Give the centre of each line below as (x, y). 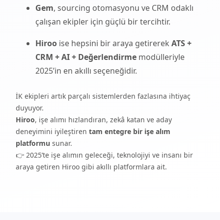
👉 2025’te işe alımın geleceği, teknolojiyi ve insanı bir (104, 155)
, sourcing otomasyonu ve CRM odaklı (124, 8)
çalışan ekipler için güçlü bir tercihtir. (103, 22)
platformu (33, 143)
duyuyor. (30, 108)
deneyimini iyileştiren (52, 131)
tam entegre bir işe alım (130, 131)
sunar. (61, 143)
